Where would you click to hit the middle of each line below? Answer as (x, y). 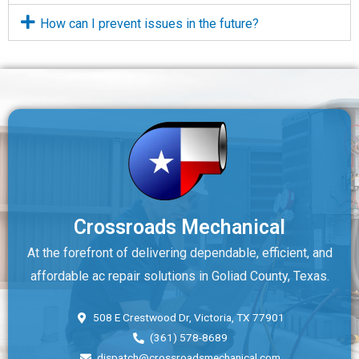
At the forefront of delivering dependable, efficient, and (179, 252)
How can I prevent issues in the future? (149, 23)
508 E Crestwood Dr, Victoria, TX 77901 (188, 318)
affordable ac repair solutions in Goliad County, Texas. (179, 276)
